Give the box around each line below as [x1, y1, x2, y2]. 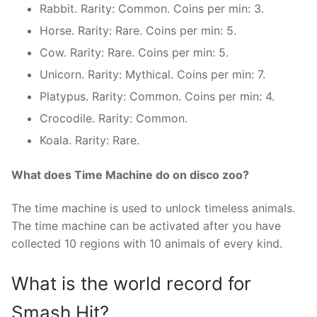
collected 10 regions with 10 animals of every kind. [11, 236, 282, 251]
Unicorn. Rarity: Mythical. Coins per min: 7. [40, 67, 265, 81]
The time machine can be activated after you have [11, 219, 281, 234]
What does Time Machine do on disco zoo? [11, 167, 249, 182]
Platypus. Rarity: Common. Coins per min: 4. [40, 88, 275, 103]
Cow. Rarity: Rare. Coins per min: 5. [40, 45, 229, 59]
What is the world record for [11, 272, 251, 294]
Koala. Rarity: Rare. [40, 132, 139, 147]
